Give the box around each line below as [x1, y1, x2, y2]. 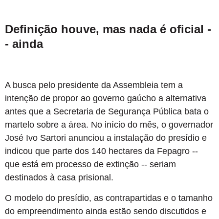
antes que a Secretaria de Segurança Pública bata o [5, 107, 209, 117]
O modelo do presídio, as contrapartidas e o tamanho [5, 193, 213, 203]
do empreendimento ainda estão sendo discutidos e [5, 206, 206, 216]
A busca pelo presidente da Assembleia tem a [5, 80, 183, 90]
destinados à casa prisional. [5, 173, 113, 183]
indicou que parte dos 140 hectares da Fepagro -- [5, 146, 198, 156]
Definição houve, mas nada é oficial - [5, 22, 211, 36]
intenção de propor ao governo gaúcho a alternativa [5, 93, 206, 104]
